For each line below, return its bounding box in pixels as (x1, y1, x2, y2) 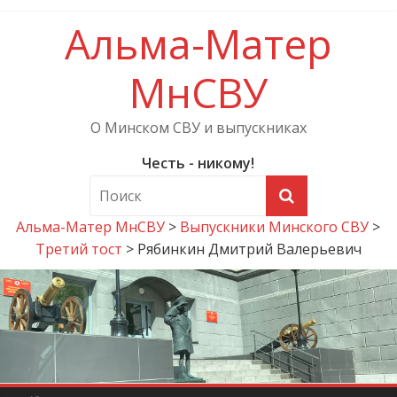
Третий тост (35, 239, 122, 259)
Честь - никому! (142, 153, 255, 173)
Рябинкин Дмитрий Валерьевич (136, 239, 362, 259)
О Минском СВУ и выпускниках (90, 118, 307, 137)
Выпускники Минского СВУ (180, 217, 370, 237)
